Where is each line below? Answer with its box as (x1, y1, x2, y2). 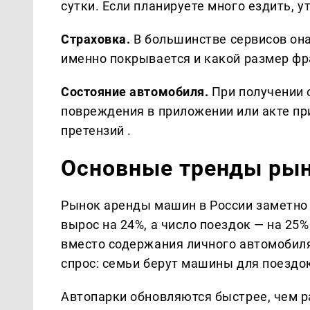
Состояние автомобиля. (61, 84, 209, 99)
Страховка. (61, 31, 131, 46)
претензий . (61, 122, 131, 138)
